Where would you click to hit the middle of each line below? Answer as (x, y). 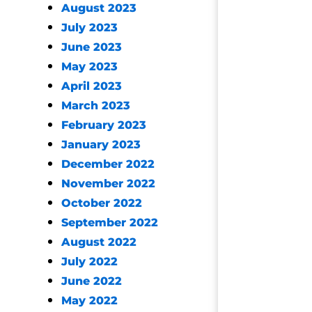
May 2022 (89, 301)
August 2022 (99, 242)
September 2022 (110, 223)
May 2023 (89, 67)
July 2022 (89, 262)
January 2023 (101, 145)
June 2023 (92, 47)
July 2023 (89, 28)
